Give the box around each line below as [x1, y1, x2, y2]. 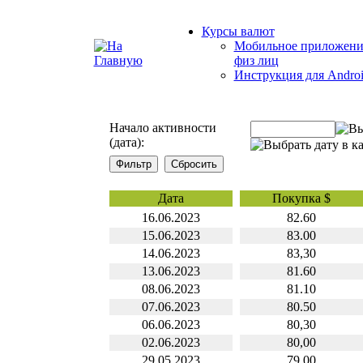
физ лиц [233, 53, 279, 67]
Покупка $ [271, 191, 331, 205]
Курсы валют [201, 24, 275, 38]
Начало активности [109, 121, 216, 135]
